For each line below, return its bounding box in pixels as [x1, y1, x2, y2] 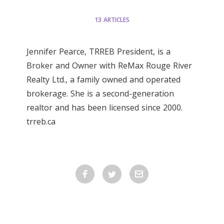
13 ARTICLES [94, 15, 129, 24]
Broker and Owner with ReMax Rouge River [26, 60, 192, 71]
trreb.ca [26, 116, 55, 127]
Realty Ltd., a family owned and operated [26, 74, 180, 85]
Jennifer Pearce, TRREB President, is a [26, 46, 170, 57]
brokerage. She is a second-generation [26, 88, 174, 99]
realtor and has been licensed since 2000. [26, 102, 182, 113]
